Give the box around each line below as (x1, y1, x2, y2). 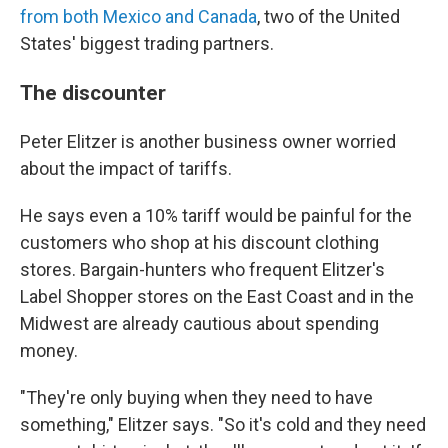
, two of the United (257, 6, 400, 28)
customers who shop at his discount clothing (20, 232, 379, 254)
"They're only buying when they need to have (20, 387, 373, 409)
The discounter (20, 80, 166, 106)
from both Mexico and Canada (20, 6, 257, 28)
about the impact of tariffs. (20, 158, 232, 180)
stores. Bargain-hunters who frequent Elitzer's (20, 259, 385, 281)
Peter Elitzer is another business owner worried (20, 131, 396, 153)
